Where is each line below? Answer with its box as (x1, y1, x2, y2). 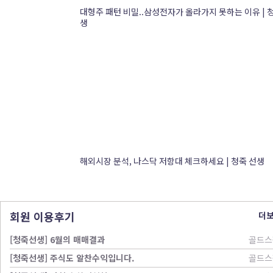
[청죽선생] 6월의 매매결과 (10, 233, 105, 246)
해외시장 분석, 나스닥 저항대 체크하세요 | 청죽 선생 (79, 155, 264, 167)
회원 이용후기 (10, 208, 75, 224)
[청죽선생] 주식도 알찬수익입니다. (10, 252, 135, 264)
